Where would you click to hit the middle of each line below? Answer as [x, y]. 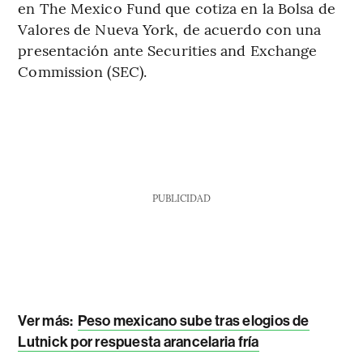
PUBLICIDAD [181, 197]
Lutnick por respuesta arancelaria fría [139, 342]
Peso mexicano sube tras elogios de [193, 320]
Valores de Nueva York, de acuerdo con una [170, 28]
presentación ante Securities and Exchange [168, 49]
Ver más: [47, 320]
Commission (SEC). [83, 70]
